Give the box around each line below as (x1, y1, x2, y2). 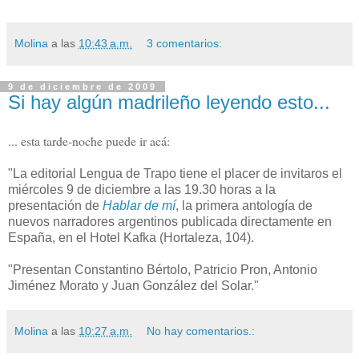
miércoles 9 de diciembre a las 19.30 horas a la (8, 182, 276, 196)
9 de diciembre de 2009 (8, 81, 157, 91)
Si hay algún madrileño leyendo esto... (8, 91, 330, 113)
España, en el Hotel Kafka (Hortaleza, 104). (8, 230, 254, 244)
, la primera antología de (175, 198, 313, 212)
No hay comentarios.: (147, 324, 256, 337)
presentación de (8, 198, 103, 212)
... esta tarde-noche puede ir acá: (8, 131, 170, 149)
